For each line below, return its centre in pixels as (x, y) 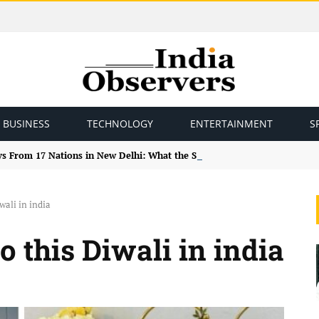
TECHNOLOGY (120, 124)
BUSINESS (26, 124)
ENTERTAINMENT (231, 124)
